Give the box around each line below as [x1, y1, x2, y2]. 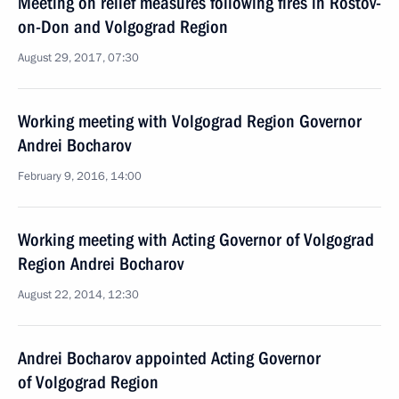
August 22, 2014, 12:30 [18, 287, 139, 303]
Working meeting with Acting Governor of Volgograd [18, 229, 374, 250]
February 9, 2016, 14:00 [18, 168, 142, 184]
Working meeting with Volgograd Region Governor [18, 110, 362, 132]
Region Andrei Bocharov [18, 253, 183, 274]
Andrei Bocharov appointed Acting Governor [18, 347, 321, 369]
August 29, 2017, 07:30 [18, 50, 139, 66]
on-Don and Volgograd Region [18, 16, 228, 37]
